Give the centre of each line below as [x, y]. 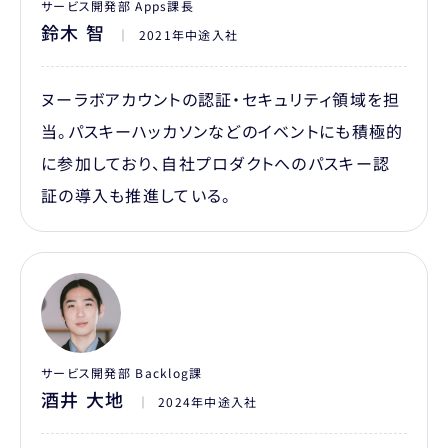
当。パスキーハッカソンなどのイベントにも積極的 [222, 130]
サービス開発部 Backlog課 [122, 372]
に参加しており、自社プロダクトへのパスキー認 [216, 162]
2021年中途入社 [188, 34]
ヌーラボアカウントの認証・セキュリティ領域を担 [221, 98]
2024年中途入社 [207, 401]
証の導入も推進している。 [136, 194]
